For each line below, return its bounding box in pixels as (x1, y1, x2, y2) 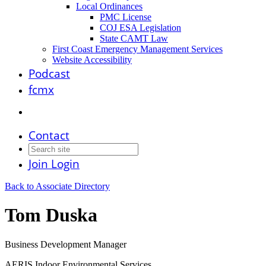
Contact (28, 127, 69, 143)
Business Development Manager (5, 239, 126, 249)
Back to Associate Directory (5, 181, 110, 191)
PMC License (100, 12, 151, 22)
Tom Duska (5, 204, 97, 226)
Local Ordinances (76, 1, 142, 11)
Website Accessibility (52, 55, 132, 65)
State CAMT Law (100, 33, 168, 43)
